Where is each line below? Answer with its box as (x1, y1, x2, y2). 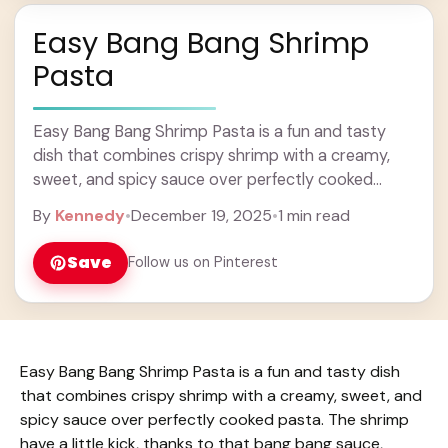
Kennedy (55, 204, 125, 226)
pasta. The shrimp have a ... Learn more (33, 192, 322, 214)
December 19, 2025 (131, 204, 272, 226)
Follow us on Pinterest (128, 253, 278, 271)
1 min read (278, 204, 350, 226)
